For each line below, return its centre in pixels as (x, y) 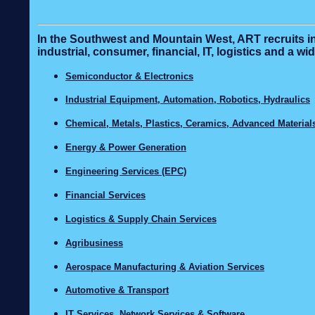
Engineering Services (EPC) (126, 171)
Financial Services (105, 195)
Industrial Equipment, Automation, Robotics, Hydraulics (188, 99)
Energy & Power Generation (126, 147)
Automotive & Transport (117, 290)
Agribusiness (94, 243)
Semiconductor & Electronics (129, 76)
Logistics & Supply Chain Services (141, 219)
